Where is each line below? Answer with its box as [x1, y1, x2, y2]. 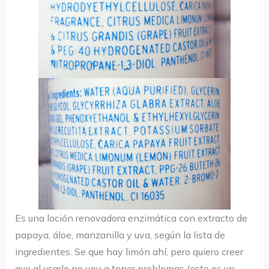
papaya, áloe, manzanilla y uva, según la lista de [14, 228, 225, 241]
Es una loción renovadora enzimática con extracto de [14, 211, 247, 224]
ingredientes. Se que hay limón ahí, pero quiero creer [14, 245, 243, 258]
